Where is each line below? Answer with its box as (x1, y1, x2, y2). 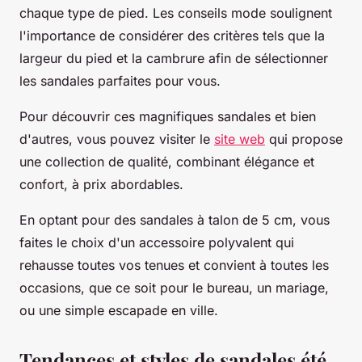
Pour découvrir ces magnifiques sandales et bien (19, 107, 316, 124)
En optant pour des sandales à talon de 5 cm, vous (19, 211, 330, 228)
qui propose (265, 130, 343, 147)
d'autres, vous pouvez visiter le (19, 130, 214, 147)
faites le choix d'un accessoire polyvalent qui (19, 234, 294, 250)
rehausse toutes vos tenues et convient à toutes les (19, 256, 329, 273)
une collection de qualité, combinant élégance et (19, 153, 314, 170)
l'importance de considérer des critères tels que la (19, 27, 325, 44)
